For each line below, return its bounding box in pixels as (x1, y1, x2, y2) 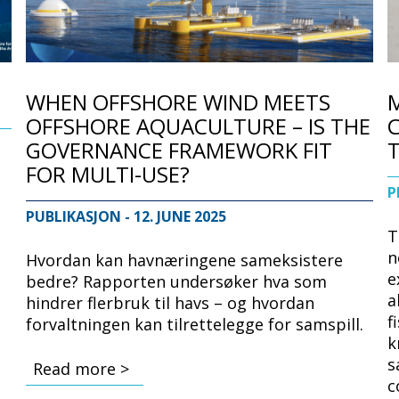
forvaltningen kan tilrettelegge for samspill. (26, 313, 364, 335)
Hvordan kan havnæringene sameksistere (26, 248, 344, 271)
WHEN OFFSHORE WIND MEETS (26, 86, 331, 117)
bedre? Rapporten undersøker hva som (26, 270, 328, 292)
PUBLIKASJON (26, 206, 126, 226)
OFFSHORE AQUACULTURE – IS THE (26, 110, 371, 141)
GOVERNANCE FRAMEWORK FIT (26, 134, 333, 165)
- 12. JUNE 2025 (125, 206, 227, 226)
